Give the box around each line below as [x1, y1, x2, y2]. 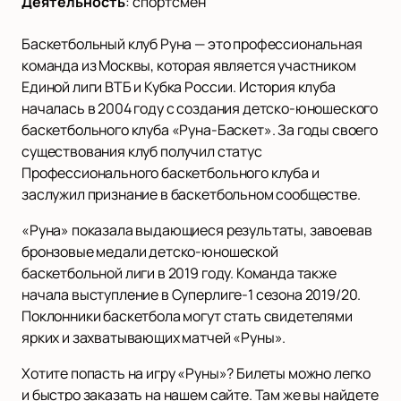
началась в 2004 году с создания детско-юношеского [21, 98, 379, 118]
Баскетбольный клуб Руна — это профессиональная [21, 33, 363, 54]
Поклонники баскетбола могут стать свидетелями [21, 305, 353, 326]
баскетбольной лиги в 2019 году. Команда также [21, 262, 337, 283]
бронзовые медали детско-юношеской [21, 241, 278, 261]
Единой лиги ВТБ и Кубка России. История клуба [21, 76, 336, 97]
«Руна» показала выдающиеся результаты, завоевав [21, 219, 372, 240]
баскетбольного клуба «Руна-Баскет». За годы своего [21, 119, 378, 140]
